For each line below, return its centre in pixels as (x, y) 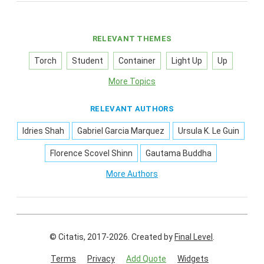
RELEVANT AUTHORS (132, 108)
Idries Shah (44, 131)
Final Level (194, 237)
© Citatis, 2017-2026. (90, 237)
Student (88, 60)
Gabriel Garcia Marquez (121, 131)
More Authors (132, 174)
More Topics (132, 81)
